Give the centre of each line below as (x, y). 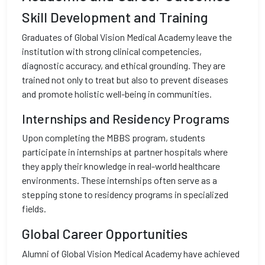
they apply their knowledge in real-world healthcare (121, 166)
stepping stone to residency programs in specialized (125, 194)
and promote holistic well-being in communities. (117, 94)
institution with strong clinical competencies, (112, 51)
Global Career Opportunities (105, 234)
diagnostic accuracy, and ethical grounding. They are (124, 65)
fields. (34, 209)
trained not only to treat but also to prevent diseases (125, 80)
